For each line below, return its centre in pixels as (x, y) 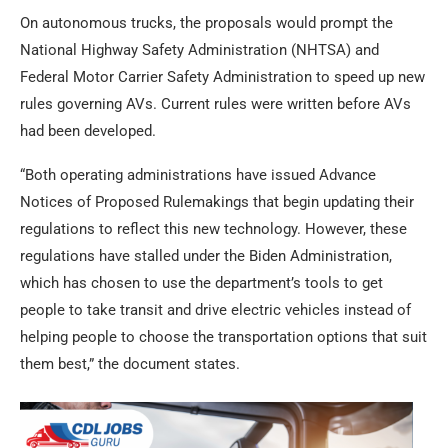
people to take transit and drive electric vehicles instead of (215, 309)
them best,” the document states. (130, 363)
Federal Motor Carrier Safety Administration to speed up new (222, 76)
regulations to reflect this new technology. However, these (213, 228)
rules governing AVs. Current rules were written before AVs (215, 103)
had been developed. (88, 130)
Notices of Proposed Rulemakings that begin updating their (217, 201)
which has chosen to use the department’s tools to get (201, 282)
